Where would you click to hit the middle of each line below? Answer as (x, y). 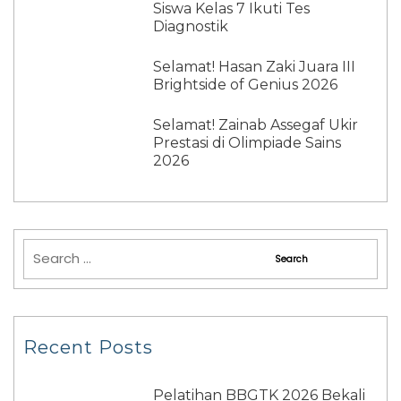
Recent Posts (88, 347)
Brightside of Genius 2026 (246, 84)
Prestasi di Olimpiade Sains (247, 142)
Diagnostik (191, 26)
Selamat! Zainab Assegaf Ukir (256, 124)
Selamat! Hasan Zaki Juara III (255, 66)
